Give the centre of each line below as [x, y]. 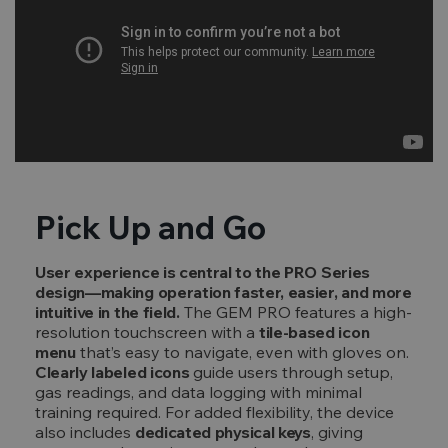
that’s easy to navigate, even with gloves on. [242, 352]
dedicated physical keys [223, 432]
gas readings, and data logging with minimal [198, 392]
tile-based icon [314, 332]
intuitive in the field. [107, 312]
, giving [336, 432]
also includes [85, 432]
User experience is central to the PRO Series [202, 272]
